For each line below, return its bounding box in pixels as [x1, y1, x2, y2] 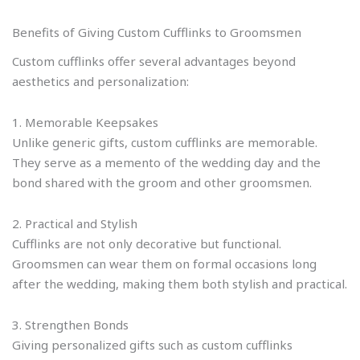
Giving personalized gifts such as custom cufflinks [12, 337, 292, 354]
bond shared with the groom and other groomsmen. [12, 174, 312, 190]
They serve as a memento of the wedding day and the [12, 153, 321, 170]
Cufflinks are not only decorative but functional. [12, 235, 281, 252]
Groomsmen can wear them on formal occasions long [12, 256, 317, 272]
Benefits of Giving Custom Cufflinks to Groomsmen [12, 24, 301, 40]
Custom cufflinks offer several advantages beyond [12, 52, 296, 69]
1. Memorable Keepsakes [12, 113, 158, 130]
